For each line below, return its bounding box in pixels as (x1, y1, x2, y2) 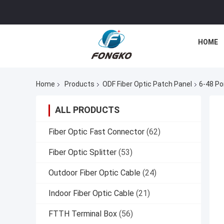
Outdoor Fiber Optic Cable (48, 168, 140, 178)
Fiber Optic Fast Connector (48, 127, 144, 137)
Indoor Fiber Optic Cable (48, 188, 134, 198)
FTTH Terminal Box (48, 209, 117, 219)
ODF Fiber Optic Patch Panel (102, 80, 192, 88)
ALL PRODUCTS (55, 104, 119, 115)
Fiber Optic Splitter (48, 147, 116, 157)
